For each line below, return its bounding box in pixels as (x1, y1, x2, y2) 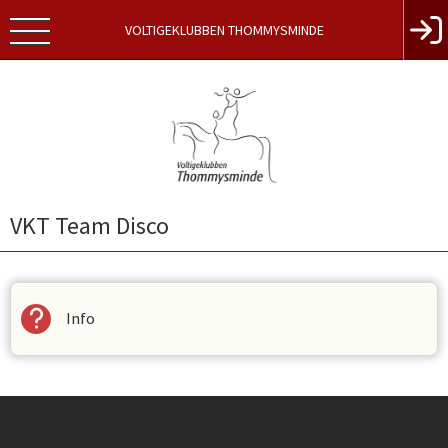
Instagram (37, 402, 173, 440)
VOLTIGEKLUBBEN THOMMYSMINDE (124, 20, 324, 39)
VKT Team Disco (10, 210, 169, 241)
